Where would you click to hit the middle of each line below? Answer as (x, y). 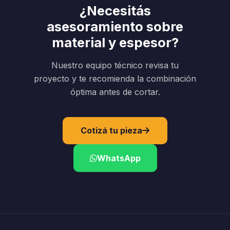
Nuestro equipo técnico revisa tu (115, 65)
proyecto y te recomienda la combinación (115, 78)
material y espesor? (115, 42)
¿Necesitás (115, 10)
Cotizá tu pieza (111, 130)
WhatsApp (119, 158)
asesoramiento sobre (115, 26)
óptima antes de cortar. (115, 92)
